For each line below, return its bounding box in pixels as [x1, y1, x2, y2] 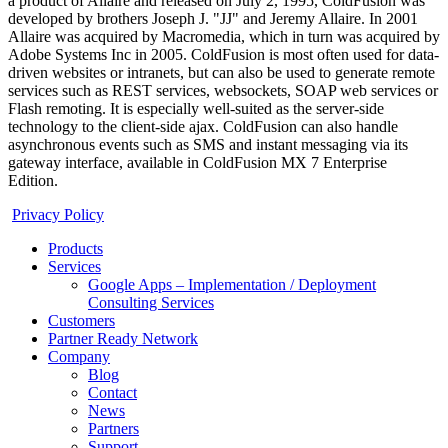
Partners [88, 420, 139, 438]
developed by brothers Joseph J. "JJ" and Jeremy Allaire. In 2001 [8, 10, 418, 28]
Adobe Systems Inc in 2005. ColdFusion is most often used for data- [8, 46, 439, 64]
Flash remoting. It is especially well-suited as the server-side [8, 100, 384, 118]
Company [48, 348, 110, 366]
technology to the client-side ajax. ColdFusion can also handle [8, 118, 398, 136]
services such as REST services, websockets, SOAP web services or [8, 82, 438, 100]
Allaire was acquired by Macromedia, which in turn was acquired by [8, 28, 440, 46]
